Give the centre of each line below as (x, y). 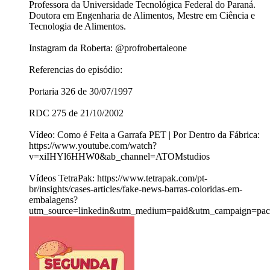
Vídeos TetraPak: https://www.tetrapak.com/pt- (118, 178)
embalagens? (53, 200)
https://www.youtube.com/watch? (93, 146)
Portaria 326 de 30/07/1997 (81, 92)
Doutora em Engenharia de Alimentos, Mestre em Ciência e (142, 16)
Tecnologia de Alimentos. (77, 27)
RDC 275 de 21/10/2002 (76, 113)
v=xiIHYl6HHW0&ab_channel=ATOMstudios (119, 157)
